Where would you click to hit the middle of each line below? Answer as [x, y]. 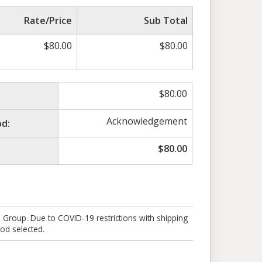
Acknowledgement [147, 121]
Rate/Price [48, 20]
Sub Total [166, 20]
